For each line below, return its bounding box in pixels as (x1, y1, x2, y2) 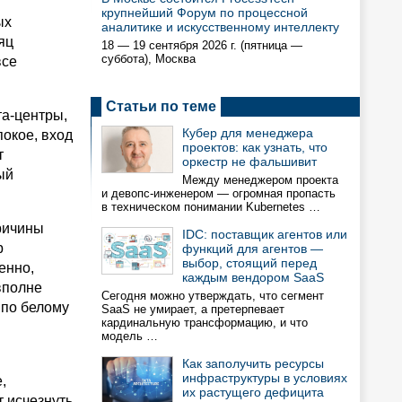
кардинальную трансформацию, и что (101, 316, 308, 329)
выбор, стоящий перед (182, 256, 317, 270)
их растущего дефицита (182, 385, 324, 399)
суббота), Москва (101, 52, 196, 66)
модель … (101, 329, 158, 343)
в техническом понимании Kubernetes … (101, 200, 320, 214)
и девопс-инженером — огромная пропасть (101, 187, 336, 200)
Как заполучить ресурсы (182, 356, 324, 371)
